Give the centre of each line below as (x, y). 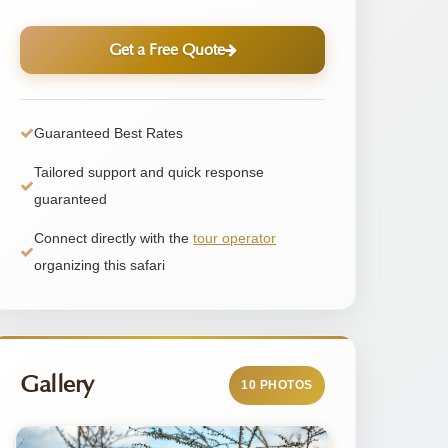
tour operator (235, 237)
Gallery (57, 385)
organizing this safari (100, 264)
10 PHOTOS (277, 384)
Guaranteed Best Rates (109, 132)
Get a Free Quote (166, 49)
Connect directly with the (114, 237)
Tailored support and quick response (149, 171)
